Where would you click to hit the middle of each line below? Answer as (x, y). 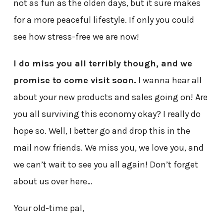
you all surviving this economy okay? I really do (107, 114)
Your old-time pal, (49, 208)
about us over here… (53, 182)
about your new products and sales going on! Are (110, 97)
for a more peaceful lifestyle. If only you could (104, 20)
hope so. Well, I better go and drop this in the (102, 131)
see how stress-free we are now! (76, 37)
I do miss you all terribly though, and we (103, 64)
